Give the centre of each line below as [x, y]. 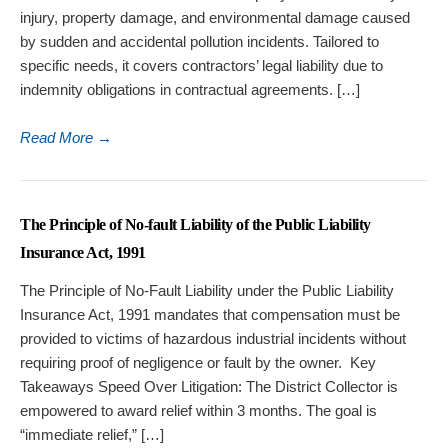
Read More [58, 138]
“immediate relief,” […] [92, 435]
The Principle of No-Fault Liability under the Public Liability [207, 291]
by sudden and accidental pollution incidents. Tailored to [199, 42]
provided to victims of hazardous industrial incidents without [213, 339]
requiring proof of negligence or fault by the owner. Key [198, 363]
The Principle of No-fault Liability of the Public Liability [195, 225]
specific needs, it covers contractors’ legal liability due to [201, 66]
